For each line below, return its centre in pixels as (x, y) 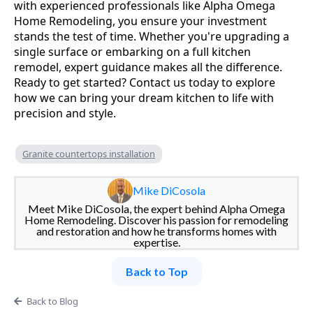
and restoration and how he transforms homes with (156, 231)
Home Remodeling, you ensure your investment (140, 21)
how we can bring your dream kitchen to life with (144, 97)
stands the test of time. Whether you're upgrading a (152, 36)
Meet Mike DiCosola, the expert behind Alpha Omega (156, 208)
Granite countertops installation (89, 153)
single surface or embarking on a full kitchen (132, 51)
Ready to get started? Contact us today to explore (145, 82)
